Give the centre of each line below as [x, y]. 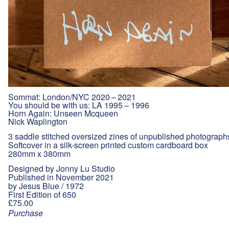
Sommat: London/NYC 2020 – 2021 [72, 97]
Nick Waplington [38, 122]
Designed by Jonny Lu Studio [62, 169]
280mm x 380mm [39, 154]
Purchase [26, 213]
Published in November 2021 [61, 177]
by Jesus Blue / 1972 [46, 186]
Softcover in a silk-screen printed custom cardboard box [108, 145]
